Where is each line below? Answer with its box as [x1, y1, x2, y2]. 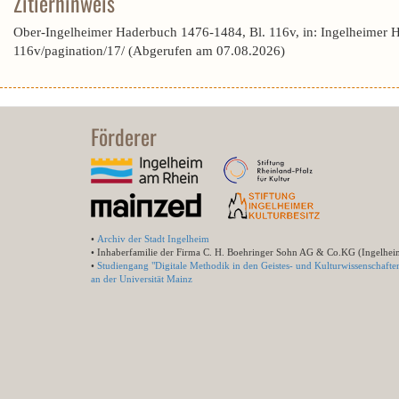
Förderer [91, 120, 157, 152]
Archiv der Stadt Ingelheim [97, 233, 209, 244]
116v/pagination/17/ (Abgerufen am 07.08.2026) [13, 44, 285, 58]
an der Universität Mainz [91, 273, 192, 284]
